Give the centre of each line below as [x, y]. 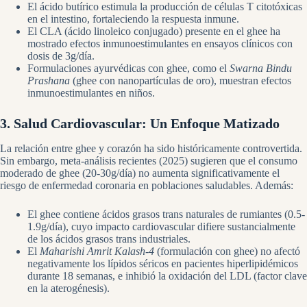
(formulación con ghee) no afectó [227, 251]
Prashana [49, 80]
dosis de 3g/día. [61, 56]
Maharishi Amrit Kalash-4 [97, 251]
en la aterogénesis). [69, 288]
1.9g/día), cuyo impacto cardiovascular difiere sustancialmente [161, 226]
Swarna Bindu [261, 68]
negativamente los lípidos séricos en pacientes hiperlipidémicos [163, 263]
